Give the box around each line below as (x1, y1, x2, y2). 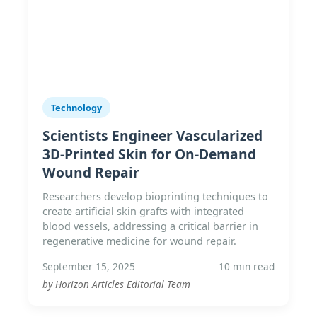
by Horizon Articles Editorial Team (42, 277, 190, 291)
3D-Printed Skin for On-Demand (42, 144, 256, 163)
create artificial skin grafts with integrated (42, 204, 244, 218)
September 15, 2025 (42, 260, 135, 273)
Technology (51, 101, 102, 114)
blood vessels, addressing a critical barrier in (42, 219, 258, 233)
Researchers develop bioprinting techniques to (42, 190, 268, 203)
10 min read (219, 260, 275, 273)
